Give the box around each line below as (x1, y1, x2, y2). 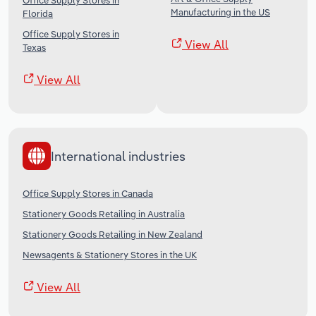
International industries (51, 147, 186, 164)
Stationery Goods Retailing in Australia (23, 208, 185, 220)
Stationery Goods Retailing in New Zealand (23, 229, 202, 241)
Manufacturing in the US (171, 6, 270, 18)
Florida (23, 8, 53, 20)
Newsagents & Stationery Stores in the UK (23, 249, 197, 261)
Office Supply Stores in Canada (23, 188, 153, 200)
